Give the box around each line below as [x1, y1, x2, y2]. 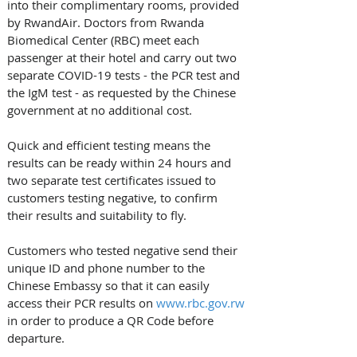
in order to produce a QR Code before [7, 312, 217, 328]
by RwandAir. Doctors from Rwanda [7, 14, 207, 30]
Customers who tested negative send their [7, 241, 241, 258]
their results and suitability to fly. [7, 206, 186, 223]
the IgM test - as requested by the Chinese [7, 84, 239, 100]
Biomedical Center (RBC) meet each [7, 31, 202, 48]
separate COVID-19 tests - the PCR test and [7, 66, 243, 83]
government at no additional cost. [7, 101, 192, 118]
